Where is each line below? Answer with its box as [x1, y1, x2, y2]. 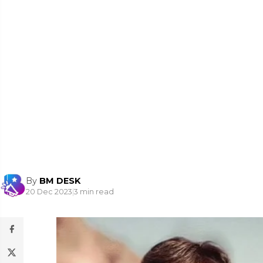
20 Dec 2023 [26, 187, 72, 196]
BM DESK [39, 175, 80, 186]
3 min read [74, 187, 114, 196]
